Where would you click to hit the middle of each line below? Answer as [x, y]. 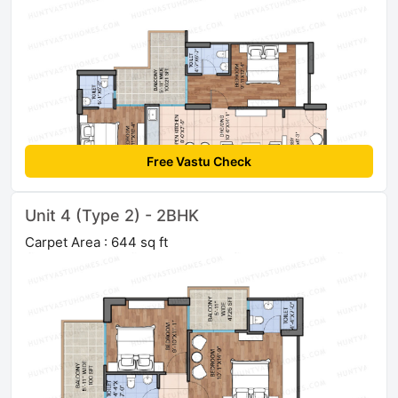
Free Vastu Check [199, 161]
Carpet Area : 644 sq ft [96, 242]
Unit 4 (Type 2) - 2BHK [112, 215]
